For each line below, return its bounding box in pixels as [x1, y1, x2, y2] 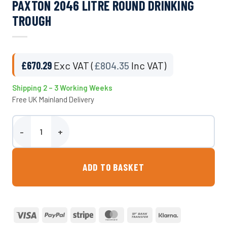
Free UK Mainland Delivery [12, 95, 94, 104]
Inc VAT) [129, 59, 166, 72]
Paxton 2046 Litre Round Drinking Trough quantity [12, 132, 174, 141]
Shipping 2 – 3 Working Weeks [12, 83, 112, 93]
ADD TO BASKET [82, 161, 145, 173]
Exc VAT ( [53, 59, 94, 72]
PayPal [64, 209, 86, 218]
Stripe [92, 209, 112, 218]
